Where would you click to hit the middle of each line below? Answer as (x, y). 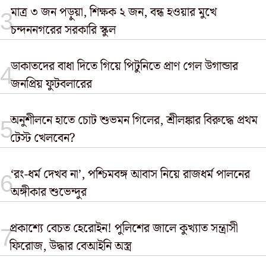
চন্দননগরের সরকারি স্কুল (63, 30)
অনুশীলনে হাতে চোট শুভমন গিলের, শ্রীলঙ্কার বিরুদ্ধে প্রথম (134, 121)
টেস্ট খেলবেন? (46, 138)
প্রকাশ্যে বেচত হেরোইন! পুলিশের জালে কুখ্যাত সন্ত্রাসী (123, 229)
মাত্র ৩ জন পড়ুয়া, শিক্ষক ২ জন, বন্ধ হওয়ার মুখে (113, 12)
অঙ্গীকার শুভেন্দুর (48, 192)
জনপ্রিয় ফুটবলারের (52, 84)
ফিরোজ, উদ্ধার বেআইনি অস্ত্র (70, 246)
